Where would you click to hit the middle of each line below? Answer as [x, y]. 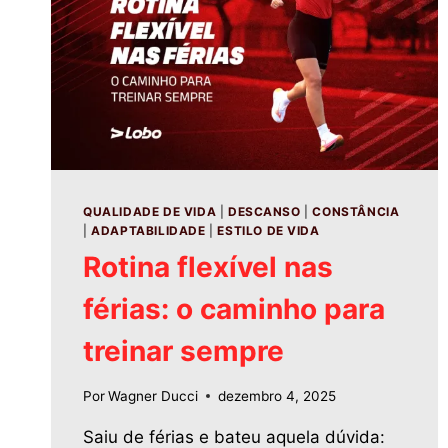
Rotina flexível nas [208, 267]
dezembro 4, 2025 [277, 395]
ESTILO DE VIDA [268, 231]
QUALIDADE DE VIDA [150, 212]
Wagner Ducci [153, 395]
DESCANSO [264, 212]
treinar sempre [183, 351]
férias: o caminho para [234, 309]
